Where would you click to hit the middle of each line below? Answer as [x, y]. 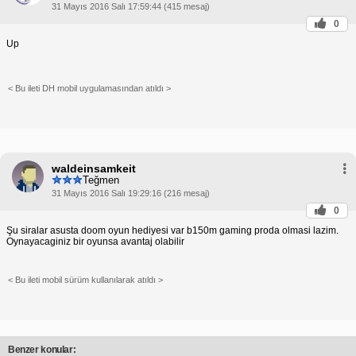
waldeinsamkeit [94, 168]
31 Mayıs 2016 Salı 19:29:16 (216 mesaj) [131, 193]
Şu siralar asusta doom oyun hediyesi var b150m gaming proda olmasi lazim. [172, 230]
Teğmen [101, 180]
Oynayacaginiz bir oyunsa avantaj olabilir [95, 241]
